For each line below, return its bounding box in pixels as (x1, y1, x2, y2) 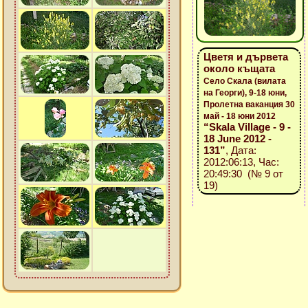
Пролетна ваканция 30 (203, 100, 295, 109)
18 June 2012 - (203, 133, 272, 144)
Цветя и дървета (203, 51, 288, 63)
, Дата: (225, 144, 256, 156)
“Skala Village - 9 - (203, 121, 291, 133)
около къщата (203, 63, 275, 74)
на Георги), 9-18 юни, (203, 88, 287, 98)
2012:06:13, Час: (203, 156, 279, 168)
